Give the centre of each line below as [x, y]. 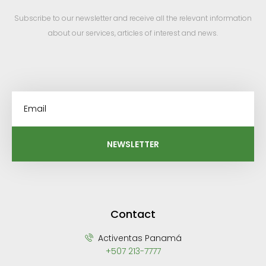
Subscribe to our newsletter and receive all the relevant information [133, 18]
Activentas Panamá [138, 238]
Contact [133, 214]
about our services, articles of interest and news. [133, 33]
